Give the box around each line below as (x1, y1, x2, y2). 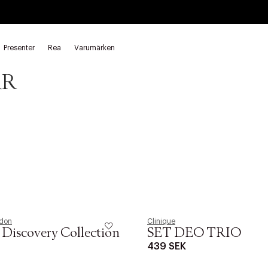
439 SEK (147, 242, 186, 251)
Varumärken (74, 44, 115, 51)
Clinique (147, 218, 175, 225)
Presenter (4, 44, 35, 51)
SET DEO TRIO (147, 227, 241, 240)
